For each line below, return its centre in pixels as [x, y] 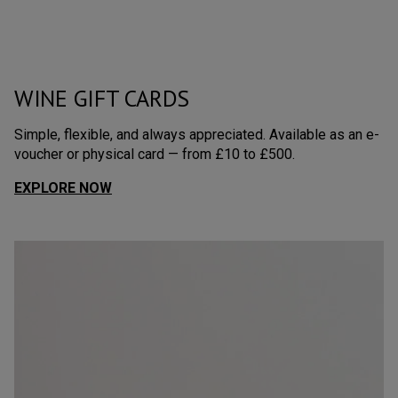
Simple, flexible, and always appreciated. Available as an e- [197, 135]
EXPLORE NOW [63, 188]
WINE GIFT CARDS [102, 99]
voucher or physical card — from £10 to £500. [155, 155]
